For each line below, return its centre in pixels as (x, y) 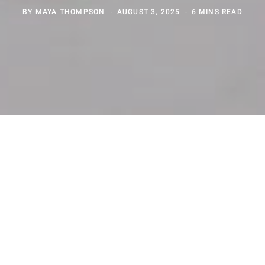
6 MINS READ (217, 12)
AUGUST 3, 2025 (148, 12)
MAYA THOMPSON (70, 12)
